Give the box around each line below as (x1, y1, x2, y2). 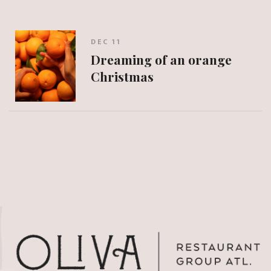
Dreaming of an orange (91, 51, 232, 68)
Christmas (91, 68, 154, 85)
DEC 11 (91, 36, 122, 49)
